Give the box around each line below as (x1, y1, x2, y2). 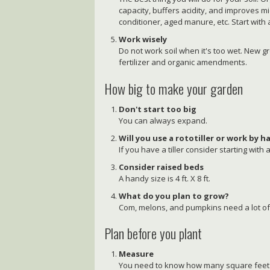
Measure (119, 248, 154, 260)
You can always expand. (119, 115, 208, 126)
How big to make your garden (104, 78, 243, 99)
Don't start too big (119, 103, 197, 115)
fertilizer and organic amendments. (119, 57, 248, 68)
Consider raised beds (119, 161, 204, 172)
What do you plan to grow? (119, 190, 230, 201)
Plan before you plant (104, 223, 202, 244)
